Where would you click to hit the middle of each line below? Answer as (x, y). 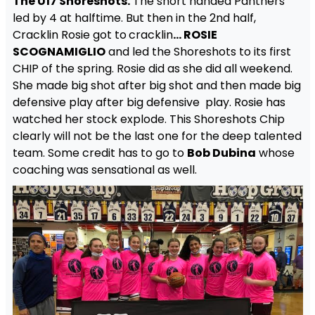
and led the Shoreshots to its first (198, 52)
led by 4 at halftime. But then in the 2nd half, (134, 18)
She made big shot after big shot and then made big (156, 86)
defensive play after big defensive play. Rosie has (149, 103)
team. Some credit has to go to (99, 153)
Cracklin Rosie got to (69, 35)
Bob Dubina (221, 153)
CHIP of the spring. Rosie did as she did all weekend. (152, 69)
